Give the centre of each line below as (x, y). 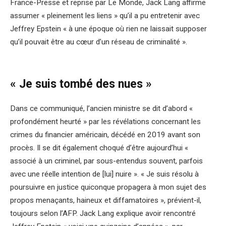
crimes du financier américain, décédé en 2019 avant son (105, 134)
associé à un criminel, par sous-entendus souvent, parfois (106, 161)
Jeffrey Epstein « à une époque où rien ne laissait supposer (108, 29)
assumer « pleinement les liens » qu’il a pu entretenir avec (105, 15)
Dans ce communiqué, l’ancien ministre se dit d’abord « (101, 108)
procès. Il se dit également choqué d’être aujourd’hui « (99, 148)
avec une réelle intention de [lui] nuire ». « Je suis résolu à (104, 174)
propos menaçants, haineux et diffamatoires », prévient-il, (106, 200)
